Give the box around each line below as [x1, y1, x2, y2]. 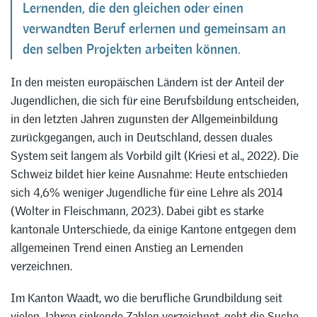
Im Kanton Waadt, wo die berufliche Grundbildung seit [11, 289, 282, 306]
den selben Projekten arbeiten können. [23, 41, 241, 58]
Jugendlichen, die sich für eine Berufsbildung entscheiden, [11, 93, 299, 109]
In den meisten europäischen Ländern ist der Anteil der [11, 74, 284, 91]
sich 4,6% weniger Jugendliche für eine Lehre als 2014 [11, 185, 283, 201]
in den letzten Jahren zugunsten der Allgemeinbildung [11, 111, 278, 127]
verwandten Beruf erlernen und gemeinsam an [23, 21, 286, 38]
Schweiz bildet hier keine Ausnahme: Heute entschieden [11, 166, 288, 183]
